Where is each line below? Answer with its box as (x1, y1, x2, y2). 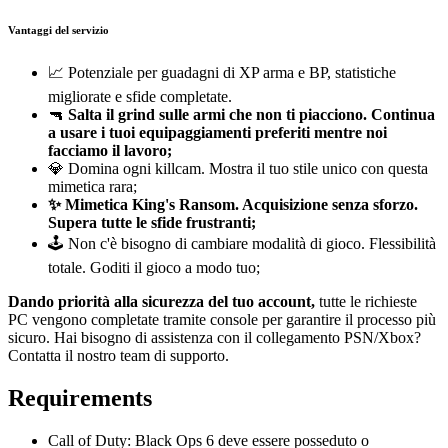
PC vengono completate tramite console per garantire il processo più (8, 311, 436, 329)
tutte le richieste (315, 293, 417, 311)
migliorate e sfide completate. (48, 88, 232, 106)
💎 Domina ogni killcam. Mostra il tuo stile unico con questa (48, 160, 428, 178)
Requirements (8, 385, 152, 412)
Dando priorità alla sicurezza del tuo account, (8, 293, 315, 311)
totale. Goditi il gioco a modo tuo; (48, 259, 260, 277)
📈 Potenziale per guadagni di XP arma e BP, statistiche (48, 64, 396, 82)
